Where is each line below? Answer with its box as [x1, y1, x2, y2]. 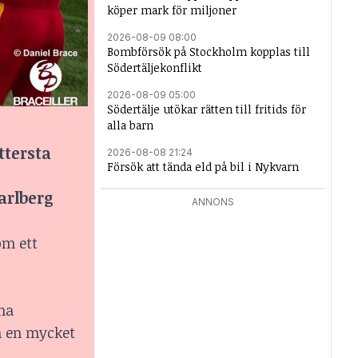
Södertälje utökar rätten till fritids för [107, 101, 306, 117]
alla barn [107, 117, 153, 133]
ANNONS [191, 196, 234, 208]
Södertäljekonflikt [107, 60, 202, 75]
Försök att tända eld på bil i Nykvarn [107, 159, 299, 174]
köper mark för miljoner [107, 2, 237, 18]
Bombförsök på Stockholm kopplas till [107, 44, 310, 59]
